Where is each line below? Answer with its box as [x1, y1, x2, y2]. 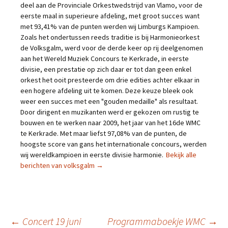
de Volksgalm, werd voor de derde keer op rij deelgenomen [20, 43, 203, 52]
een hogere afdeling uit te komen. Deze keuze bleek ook [20, 86, 193, 95]
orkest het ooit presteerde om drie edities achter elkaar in [20, 75, 199, 84]
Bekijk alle [166, 150, 196, 159]
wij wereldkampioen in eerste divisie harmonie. [20, 150, 165, 159]
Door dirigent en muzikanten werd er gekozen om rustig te [20, 107, 199, 117]
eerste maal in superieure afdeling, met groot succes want [20, 11, 199, 20]
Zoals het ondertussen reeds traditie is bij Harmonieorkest [20, 33, 199, 42]
